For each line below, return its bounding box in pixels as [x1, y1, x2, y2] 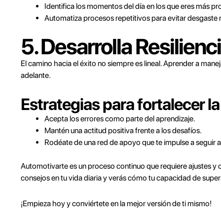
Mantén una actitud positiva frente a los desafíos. [44, 126, 202, 135]
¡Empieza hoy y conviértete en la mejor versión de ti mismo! [21, 199, 212, 208]
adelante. [21, 71, 51, 80]
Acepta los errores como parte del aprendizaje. [44, 114, 195, 123]
